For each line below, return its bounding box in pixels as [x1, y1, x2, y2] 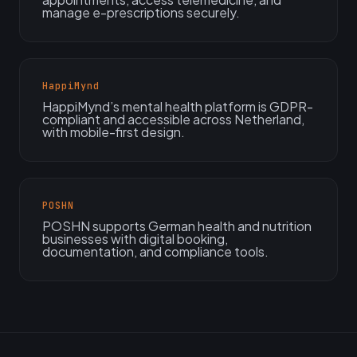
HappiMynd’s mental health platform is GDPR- [42, 98, 313, 115]
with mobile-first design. [42, 124, 185, 140]
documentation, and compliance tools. [42, 243, 269, 260]
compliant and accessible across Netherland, [42, 111, 304, 127]
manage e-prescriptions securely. [42, 4, 240, 21]
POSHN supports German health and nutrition [42, 218, 312, 234]
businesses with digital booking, [42, 230, 228, 247]
